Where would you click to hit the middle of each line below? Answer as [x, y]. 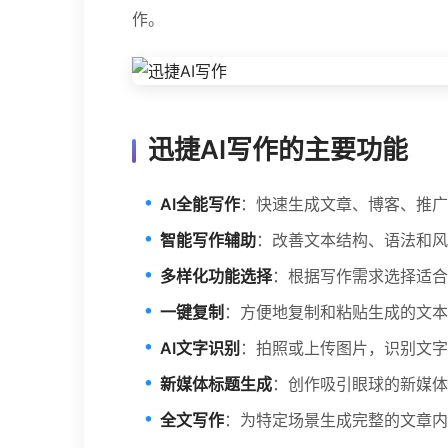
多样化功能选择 [216, 276]
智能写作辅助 [208, 240]
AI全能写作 [200, 204]
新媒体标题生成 [216, 384]
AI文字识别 [200, 348]
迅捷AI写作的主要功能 [278, 149]
